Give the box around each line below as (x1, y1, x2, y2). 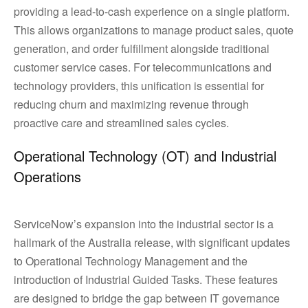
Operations (14, 166, 81, 186)
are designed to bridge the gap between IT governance (14, 290, 280, 306)
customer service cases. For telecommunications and (14, 59, 272, 75)
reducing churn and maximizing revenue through (14, 96, 249, 112)
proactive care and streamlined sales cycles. (14, 115, 237, 131)
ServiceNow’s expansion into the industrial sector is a (14, 216, 274, 232)
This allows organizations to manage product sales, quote (14, 22, 294, 38)
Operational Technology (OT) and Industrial (14, 146, 276, 166)
